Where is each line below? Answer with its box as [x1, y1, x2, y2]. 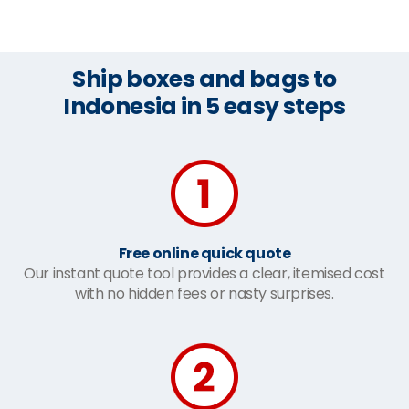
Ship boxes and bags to [72, 62, 337, 95]
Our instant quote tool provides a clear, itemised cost [24, 262, 385, 284]
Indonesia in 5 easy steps [63, 89, 346, 122]
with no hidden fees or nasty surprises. [75, 282, 334, 304]
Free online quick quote [118, 242, 291, 264]
